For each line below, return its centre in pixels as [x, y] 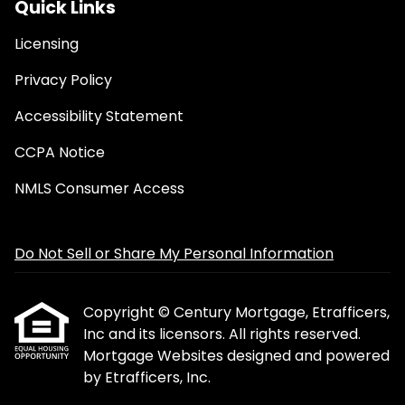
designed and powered [308, 356]
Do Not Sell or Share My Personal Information [174, 254]
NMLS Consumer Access [99, 188]
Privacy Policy [63, 80]
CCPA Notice [60, 152]
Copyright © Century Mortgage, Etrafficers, [236, 312]
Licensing [47, 44]
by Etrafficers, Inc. [147, 377]
